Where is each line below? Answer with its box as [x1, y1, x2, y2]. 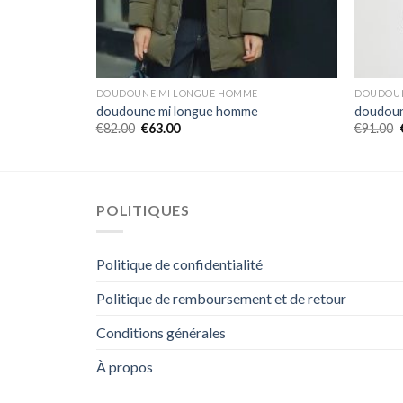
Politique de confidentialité [96, 255, 263, 273]
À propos [96, 358, 153, 376]
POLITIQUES [96, 201, 190, 219]
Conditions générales [96, 324, 226, 342]
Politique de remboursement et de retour [96, 290, 346, 308]
